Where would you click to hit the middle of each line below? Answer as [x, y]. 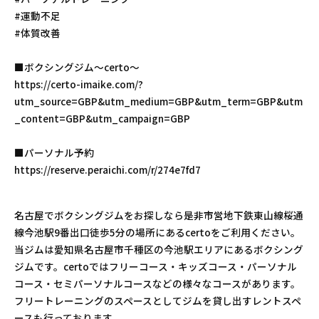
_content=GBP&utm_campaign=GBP [102, 118]
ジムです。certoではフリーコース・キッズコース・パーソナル [156, 266]
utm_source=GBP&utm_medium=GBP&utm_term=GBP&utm [158, 101]
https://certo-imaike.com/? [79, 84]
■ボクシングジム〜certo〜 [77, 67]
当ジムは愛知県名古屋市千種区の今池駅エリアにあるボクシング [159, 249]
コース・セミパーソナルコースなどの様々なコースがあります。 [157, 283]
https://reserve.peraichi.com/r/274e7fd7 [108, 169]
